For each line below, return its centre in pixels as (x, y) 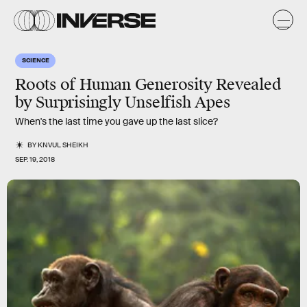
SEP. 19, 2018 (35, 159)
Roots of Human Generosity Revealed (148, 85)
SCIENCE (36, 60)
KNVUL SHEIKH (63, 145)
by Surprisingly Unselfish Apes (123, 102)
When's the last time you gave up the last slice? (116, 121)
